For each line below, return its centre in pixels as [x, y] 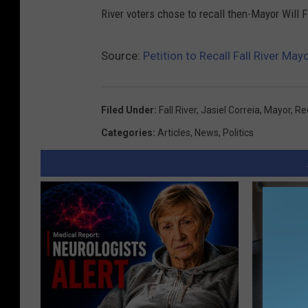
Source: [122, 56]
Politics [238, 133]
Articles [174, 133]
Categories [127, 133]
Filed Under [128, 110]
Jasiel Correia [230, 110]
